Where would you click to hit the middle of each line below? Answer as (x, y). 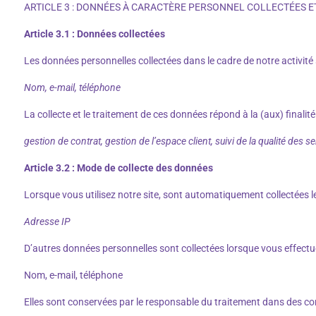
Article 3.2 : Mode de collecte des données (119, 168)
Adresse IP (47, 221)
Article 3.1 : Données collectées (96, 34)
